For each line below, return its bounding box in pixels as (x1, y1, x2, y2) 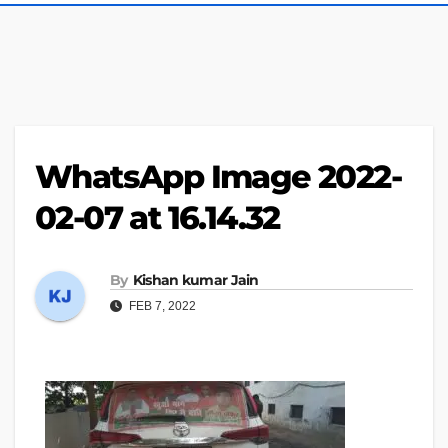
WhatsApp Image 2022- (35, 157, 401, 197)
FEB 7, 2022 (126, 298, 196, 313)
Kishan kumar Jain (132, 270, 259, 289)
